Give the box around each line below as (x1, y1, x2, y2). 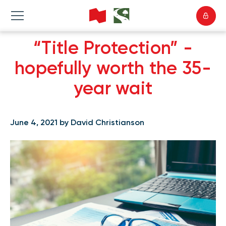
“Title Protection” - (33, 37, 193, 59)
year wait (73, 77, 153, 99)
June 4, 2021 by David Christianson (10, 117, 144, 127)
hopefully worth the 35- (15, 57, 211, 79)
